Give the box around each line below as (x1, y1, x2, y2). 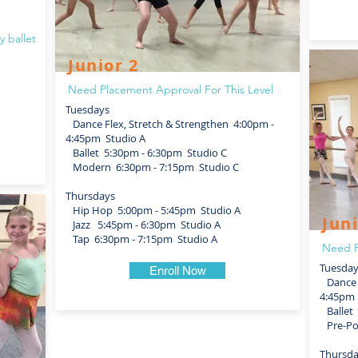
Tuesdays (66, 102, 109, 117)
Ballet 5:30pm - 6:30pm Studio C (66, 145, 227, 160)
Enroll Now (149, 264, 206, 277)
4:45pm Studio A (66, 131, 145, 145)
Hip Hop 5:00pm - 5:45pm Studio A (66, 203, 241, 217)
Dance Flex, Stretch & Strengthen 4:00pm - (66, 117, 274, 131)
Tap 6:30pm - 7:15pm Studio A (66, 232, 217, 246)
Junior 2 (68, 54, 139, 76)
